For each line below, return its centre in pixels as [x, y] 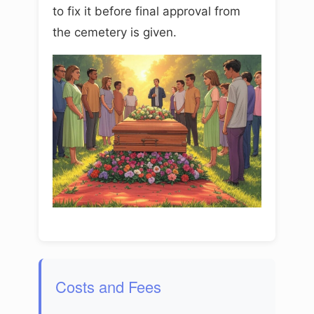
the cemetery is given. [115, 32]
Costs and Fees [108, 286]
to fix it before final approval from [146, 11]
